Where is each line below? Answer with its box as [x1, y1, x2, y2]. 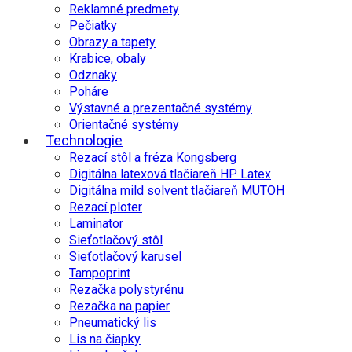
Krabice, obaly [69, 50, 146, 66]
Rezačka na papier [69, 298, 170, 313]
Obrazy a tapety [69, 34, 156, 49]
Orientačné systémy [69, 116, 179, 132]
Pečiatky [69, 17, 117, 33]
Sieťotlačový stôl [69, 232, 163, 247]
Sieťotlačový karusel [69, 248, 181, 264]
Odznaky [69, 67, 117, 82]
